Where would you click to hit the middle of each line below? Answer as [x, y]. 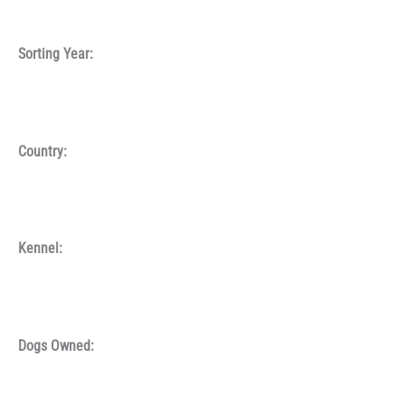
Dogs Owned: [56, 346]
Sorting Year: [56, 55]
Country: [42, 151]
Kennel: [40, 249]
